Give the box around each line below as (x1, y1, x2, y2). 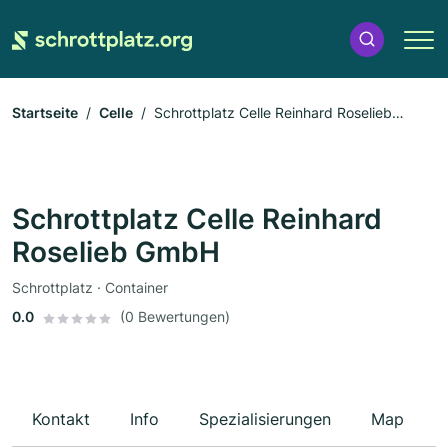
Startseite (12, 104, 78, 122)
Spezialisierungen (199, 409, 331, 430)
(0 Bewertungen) (120, 308, 230, 326)
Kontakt (32, 409, 90, 430)
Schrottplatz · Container (12, 279, 168, 297)
